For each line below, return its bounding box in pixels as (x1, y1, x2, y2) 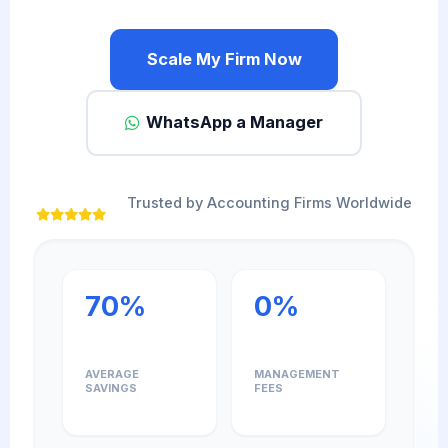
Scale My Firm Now (146, 48, 302, 69)
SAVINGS (84, 381, 137, 396)
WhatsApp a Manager (146, 112, 324, 133)
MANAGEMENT (254, 367, 341, 382)
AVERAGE (84, 367, 139, 382)
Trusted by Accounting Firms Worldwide (127, 194, 413, 213)
